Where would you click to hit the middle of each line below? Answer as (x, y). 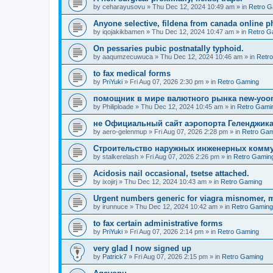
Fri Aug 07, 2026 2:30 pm (167, 82)
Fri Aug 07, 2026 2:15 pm (171, 257)
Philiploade (118, 107)
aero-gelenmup (125, 132)
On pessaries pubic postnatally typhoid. (168, 48)
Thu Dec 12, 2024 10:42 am (176, 207)
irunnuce (115, 207)
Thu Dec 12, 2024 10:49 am (193, 7)
